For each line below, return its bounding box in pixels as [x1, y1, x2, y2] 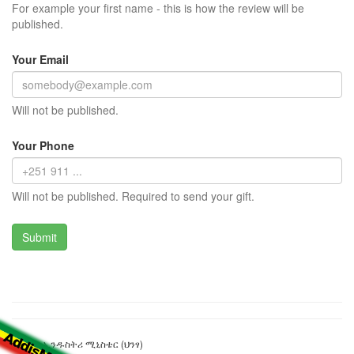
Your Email [12, 51, 69, 68]
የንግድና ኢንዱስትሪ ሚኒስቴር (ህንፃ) [12, 337, 143, 351]
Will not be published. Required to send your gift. [12, 188, 254, 205]
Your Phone [12, 137, 74, 154]
